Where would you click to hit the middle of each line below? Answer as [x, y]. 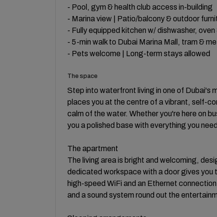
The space [82, 76]
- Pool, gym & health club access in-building [140, 7]
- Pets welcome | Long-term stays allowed [139, 54]
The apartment [93, 148]
